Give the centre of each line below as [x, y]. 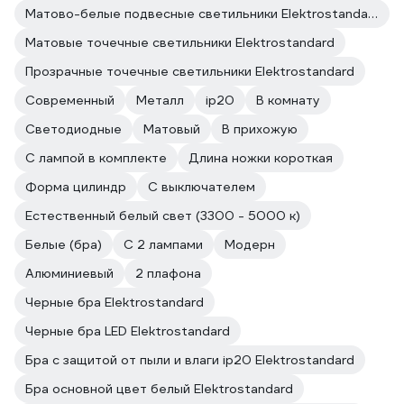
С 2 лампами [163, 244]
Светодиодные [73, 129]
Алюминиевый [69, 273]
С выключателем [202, 187]
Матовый [172, 129]
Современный [70, 100]
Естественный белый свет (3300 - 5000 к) [163, 216]
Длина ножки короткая [261, 158]
